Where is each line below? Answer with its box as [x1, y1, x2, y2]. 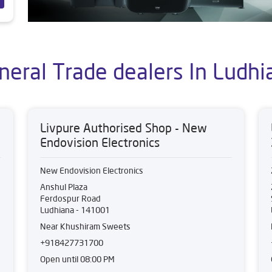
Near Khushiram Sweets [40, 221, 131, 232]
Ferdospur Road [40, 193, 101, 204]
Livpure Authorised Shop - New [40, 120, 207, 135]
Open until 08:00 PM [40, 254, 115, 265]
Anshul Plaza [40, 182, 87, 192]
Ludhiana [40, 205, 74, 216]
